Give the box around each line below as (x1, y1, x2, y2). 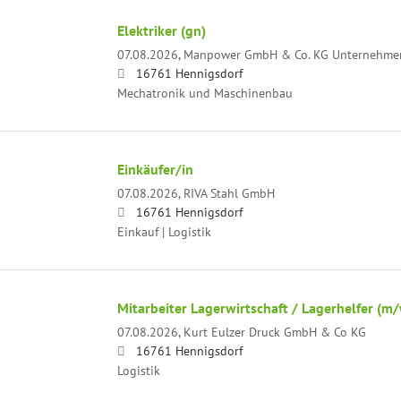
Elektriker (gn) (116, 21, 206, 39)
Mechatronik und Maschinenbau (116, 83, 293, 101)
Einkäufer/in (116, 159, 193, 178)
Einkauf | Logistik (116, 222, 211, 240)
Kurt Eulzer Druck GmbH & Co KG (183, 322, 366, 340)
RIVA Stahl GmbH (183, 183, 275, 201)
